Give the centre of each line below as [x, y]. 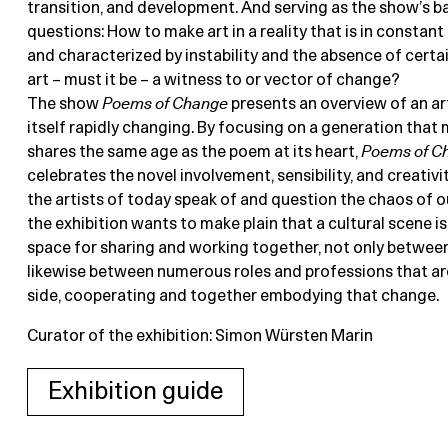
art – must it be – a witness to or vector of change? [213, 80]
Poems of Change [164, 104]
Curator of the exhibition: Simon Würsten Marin [199, 336]
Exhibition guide [135, 392]
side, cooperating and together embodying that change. [232, 296]
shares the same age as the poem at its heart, [193, 152]
